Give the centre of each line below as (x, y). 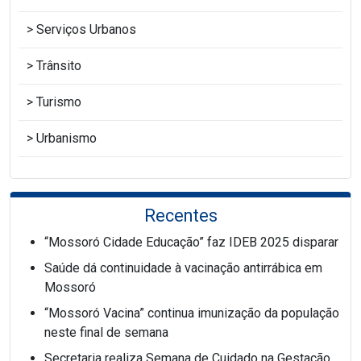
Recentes (180, 215)
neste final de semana (106, 332)
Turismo (59, 102)
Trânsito (59, 65)
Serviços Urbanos (86, 29)
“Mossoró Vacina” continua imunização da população (192, 313)
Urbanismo (66, 138)
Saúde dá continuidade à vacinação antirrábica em (183, 268)
